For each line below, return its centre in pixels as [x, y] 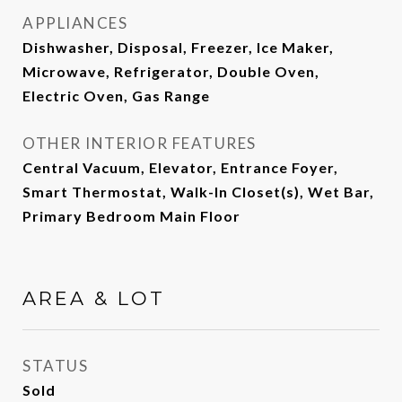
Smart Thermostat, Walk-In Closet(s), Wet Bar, [198, 192]
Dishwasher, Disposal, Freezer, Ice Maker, [178, 48]
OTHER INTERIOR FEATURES [140, 144]
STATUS [55, 366]
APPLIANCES [75, 23]
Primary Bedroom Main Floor [131, 216]
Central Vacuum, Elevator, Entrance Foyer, [180, 168]
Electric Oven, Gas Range [116, 96]
